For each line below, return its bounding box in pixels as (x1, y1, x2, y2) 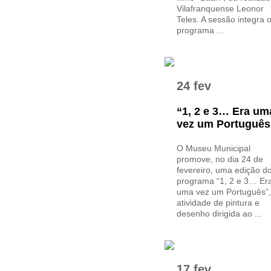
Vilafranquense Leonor (177, 4, 264, 13)
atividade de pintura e (177, 198, 260, 207)
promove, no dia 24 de (177, 154, 263, 164)
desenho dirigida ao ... (177, 209, 262, 218)
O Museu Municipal (177, 143, 250, 153)
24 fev (177, 79, 211, 93)
